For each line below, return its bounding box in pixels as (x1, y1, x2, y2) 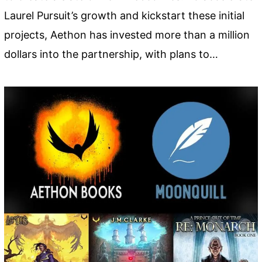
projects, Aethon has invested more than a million (4, 28, 250, 41)
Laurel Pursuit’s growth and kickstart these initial (4, 9, 245, 22)
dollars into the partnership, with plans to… (4, 47, 219, 60)
